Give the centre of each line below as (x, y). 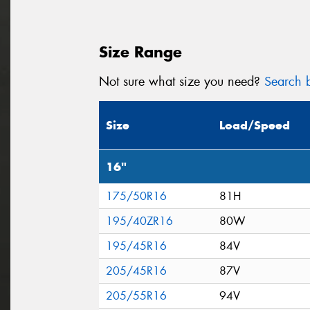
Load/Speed (255, 126)
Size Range (140, 52)
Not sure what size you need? (182, 81)
